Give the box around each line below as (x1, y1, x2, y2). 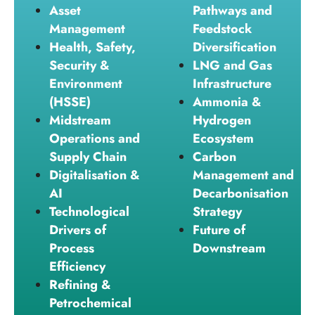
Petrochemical (49, 294, 131, 313)
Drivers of (49, 221, 106, 240)
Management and (193, 166, 294, 185)
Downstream (193, 239, 266, 258)
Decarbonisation (193, 184, 288, 203)
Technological (49, 202, 129, 221)
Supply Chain (49, 148, 127, 167)
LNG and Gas (193, 56, 272, 75)
